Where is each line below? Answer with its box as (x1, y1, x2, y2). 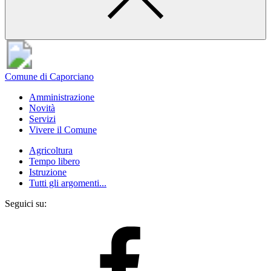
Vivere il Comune (29, 125, 97, 135)
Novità (29, 103, 55, 113)
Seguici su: (5, 198, 47, 209)
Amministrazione (29, 92, 94, 102)
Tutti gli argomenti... (29, 178, 106, 188)
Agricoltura (29, 145, 73, 155)
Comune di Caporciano (5, 71, 94, 82)
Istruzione (29, 167, 67, 177)
